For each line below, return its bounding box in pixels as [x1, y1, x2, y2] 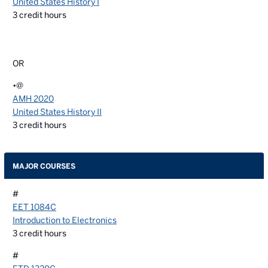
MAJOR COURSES [13, 162, 75, 170]
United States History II [13, 107, 102, 117]
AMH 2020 [13, 94, 54, 103]
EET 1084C [13, 202, 56, 212]
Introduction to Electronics [13, 215, 117, 225]
